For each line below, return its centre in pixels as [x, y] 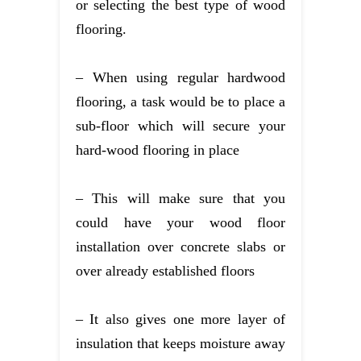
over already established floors [165, 270]
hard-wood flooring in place [158, 149]
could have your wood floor [180, 222]
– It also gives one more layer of [180, 319]
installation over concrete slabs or [180, 246]
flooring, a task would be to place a [180, 101]
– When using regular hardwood [180, 77]
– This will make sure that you [180, 198]
